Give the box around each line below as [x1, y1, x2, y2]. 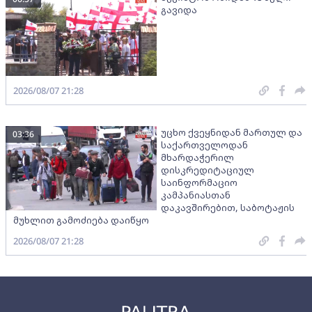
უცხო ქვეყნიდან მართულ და [160, 125, 302, 139]
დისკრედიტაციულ [160, 163, 254, 176]
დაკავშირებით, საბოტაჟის [160, 201, 295, 214]
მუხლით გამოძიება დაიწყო [13, 213, 149, 226]
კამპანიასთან [160, 188, 231, 201]
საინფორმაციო [160, 175, 237, 189]
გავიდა [160, 3, 197, 16]
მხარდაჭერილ [160, 150, 234, 164]
